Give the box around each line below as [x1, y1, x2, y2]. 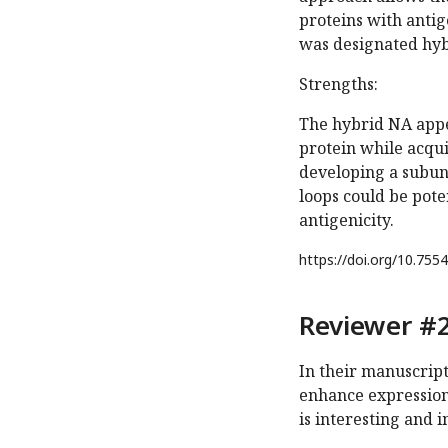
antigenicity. [299, 209, 394, 232]
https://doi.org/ [299, 250, 397, 270]
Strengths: [299, 73, 378, 96]
